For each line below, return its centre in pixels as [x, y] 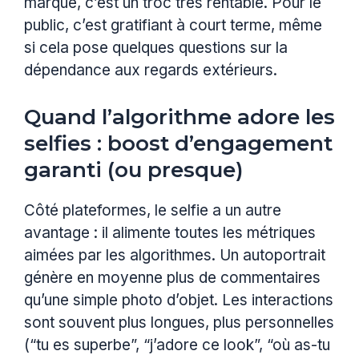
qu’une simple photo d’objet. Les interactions [179, 301]
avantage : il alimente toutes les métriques [170, 233]
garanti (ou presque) [133, 170]
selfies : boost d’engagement [178, 144]
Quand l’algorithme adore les [179, 117]
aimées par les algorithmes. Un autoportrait [175, 256]
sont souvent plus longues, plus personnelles [179, 323]
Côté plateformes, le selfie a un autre [153, 211]
